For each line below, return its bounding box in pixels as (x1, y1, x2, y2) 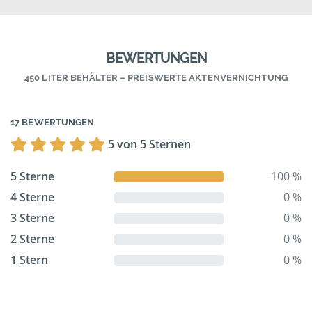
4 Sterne (10, 189, 54, 205)
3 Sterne (10, 210, 54, 226)
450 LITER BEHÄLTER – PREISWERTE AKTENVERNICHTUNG (24, 72, 288, 84)
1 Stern (10, 252, 48, 268)
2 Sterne (10, 231, 54, 247)
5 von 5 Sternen (108, 136, 191, 153)
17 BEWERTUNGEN (10, 117, 95, 128)
